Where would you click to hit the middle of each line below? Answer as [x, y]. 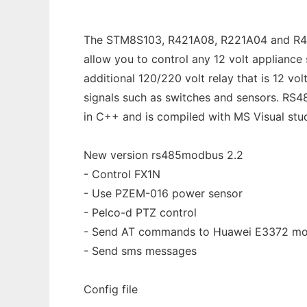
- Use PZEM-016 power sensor [163, 193]
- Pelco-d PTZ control [140, 212]
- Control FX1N [122, 174]
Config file [111, 289]
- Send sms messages [140, 251]
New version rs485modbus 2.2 [163, 155]
